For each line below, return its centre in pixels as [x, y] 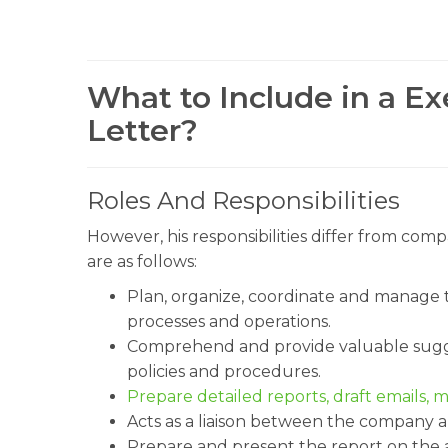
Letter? [142, 130]
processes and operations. [229, 321]
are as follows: [142, 261]
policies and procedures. [224, 371]
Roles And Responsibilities [243, 200]
